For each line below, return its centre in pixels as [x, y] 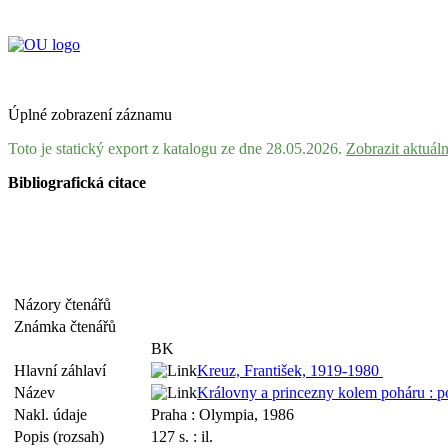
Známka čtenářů [69, 326]
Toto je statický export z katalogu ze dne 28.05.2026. [177, 148]
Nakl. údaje [54, 414]
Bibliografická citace [77, 182]
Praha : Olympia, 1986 [222, 414]
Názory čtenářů [66, 304]
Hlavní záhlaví [64, 370]
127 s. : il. [182, 436]
